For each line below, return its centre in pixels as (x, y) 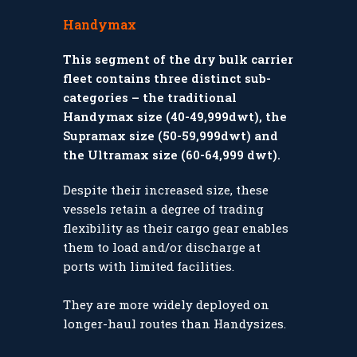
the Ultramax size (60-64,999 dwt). (172, 155)
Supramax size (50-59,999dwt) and (171, 136)
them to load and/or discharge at (162, 247)
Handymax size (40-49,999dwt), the (175, 117)
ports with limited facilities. (149, 267)
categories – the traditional (150, 98)
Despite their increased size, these (166, 190)
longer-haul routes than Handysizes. (175, 324)
